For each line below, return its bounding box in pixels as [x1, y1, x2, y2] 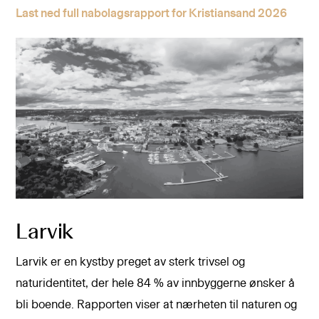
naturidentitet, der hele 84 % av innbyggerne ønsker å [16, 277, 296, 289]
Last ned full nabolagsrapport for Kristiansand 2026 [16, 7, 288, 19]
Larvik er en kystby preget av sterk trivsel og [16, 256, 246, 268]
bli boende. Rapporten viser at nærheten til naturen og [16, 298, 298, 310]
